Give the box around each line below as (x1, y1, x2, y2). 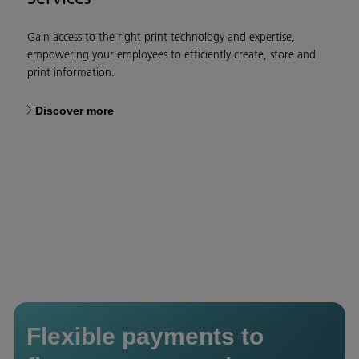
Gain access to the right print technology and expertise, (27, 30, 295, 45)
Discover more (35, 104, 114, 118)
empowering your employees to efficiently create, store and (27, 47, 316, 63)
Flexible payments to (26, 323, 264, 350)
